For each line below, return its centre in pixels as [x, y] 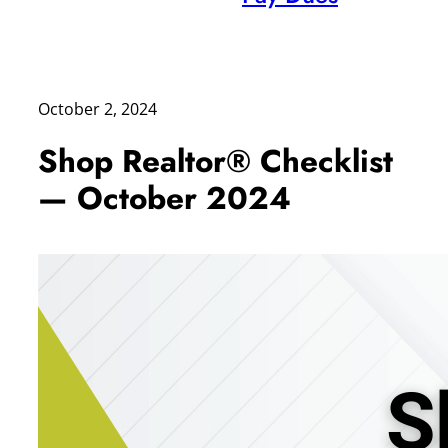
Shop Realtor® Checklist [215, 160]
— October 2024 [164, 197]
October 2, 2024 [97, 109]
